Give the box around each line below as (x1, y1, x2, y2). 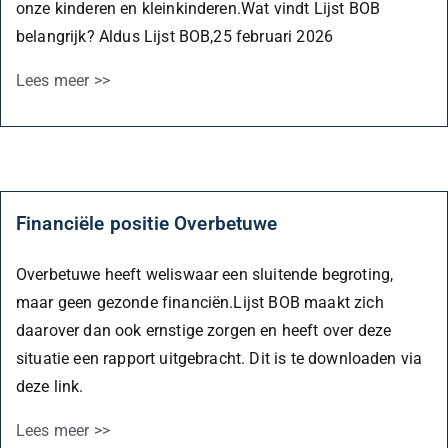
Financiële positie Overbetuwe (16, 211, 278, 235)
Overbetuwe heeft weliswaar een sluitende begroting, (16, 264, 394, 284)
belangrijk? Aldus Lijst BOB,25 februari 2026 (16, 26, 334, 46)
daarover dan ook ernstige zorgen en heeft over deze (16, 320, 392, 340)
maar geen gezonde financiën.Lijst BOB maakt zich (16, 292, 384, 312)
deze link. (16, 376, 84, 396)
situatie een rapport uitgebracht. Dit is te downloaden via (16, 348, 423, 368)
